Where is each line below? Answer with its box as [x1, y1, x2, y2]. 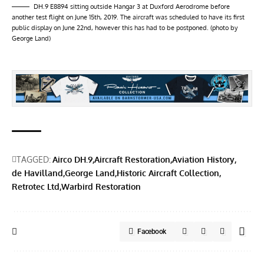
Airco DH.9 [52, 154, 93, 165]
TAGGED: [16, 154, 51, 165]
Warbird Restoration [61, 181, 141, 192]
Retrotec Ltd [12, 181, 60, 192]
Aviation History [172, 154, 235, 165]
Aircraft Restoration [94, 154, 170, 165]
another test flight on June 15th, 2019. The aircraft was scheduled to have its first [12, 12, 245, 21]
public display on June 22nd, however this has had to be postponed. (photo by [12, 23, 237, 32]
